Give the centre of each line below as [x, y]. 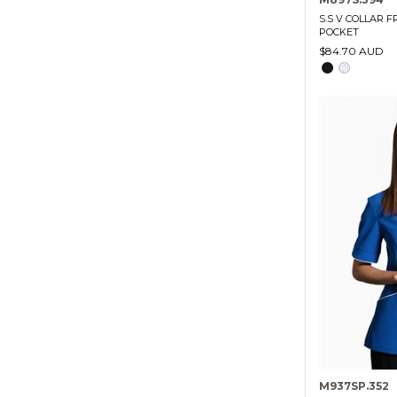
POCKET [339, 32]
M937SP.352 [354, 386]
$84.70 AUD [351, 51]
